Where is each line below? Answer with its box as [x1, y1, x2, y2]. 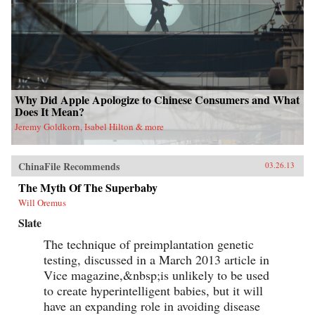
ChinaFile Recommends [18, 159, 120, 174]
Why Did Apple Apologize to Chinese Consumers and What [15, 91, 300, 108]
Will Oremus [18, 196, 66, 210]
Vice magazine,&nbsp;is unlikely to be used [44, 266, 269, 284]
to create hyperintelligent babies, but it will [44, 282, 263, 300]
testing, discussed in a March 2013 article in [44, 251, 269, 269]
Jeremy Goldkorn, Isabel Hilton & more [15, 120, 164, 134]
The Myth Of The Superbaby [18, 179, 157, 196]
